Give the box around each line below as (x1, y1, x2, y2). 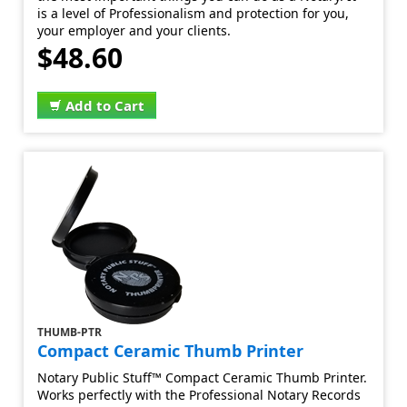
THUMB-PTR (37, 324, 103, 340)
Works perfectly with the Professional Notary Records (37, 386, 362, 403)
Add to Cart (65, 96, 145, 114)
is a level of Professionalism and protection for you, (37, 5, 350, 22)
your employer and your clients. (37, 22, 232, 39)
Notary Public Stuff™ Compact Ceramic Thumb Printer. (37, 369, 368, 386)
